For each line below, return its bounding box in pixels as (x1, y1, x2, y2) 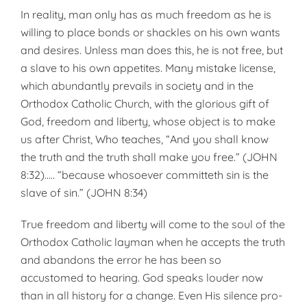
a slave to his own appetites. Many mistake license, (21, 61, 275, 75)
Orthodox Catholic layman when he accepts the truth (21, 235, 285, 249)
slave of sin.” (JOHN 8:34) (21, 186, 147, 199)
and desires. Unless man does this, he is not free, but (21, 43, 283, 57)
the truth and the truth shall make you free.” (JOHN (21, 150, 278, 164)
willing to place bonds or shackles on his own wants (21, 25, 280, 39)
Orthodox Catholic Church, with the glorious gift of (21, 97, 269, 110)
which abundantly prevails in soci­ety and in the (21, 79, 254, 93)
